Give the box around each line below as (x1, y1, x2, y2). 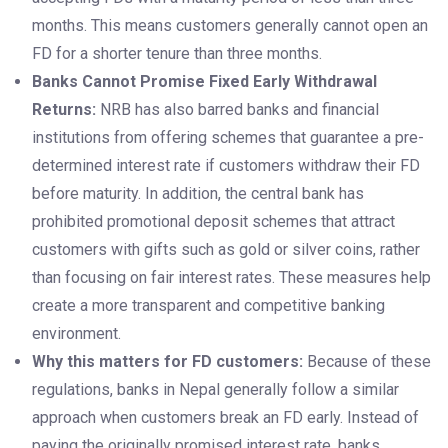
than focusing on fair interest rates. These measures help (31, 268, 431, 288)
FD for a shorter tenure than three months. (31, 44, 322, 64)
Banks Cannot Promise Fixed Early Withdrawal (31, 72, 377, 92)
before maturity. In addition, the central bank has (31, 184, 364, 204)
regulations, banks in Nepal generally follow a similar (31, 380, 399, 400)
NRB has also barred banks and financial (99, 100, 379, 120)
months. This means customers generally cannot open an (31, 16, 428, 36)
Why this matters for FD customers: (31, 352, 307, 372)
